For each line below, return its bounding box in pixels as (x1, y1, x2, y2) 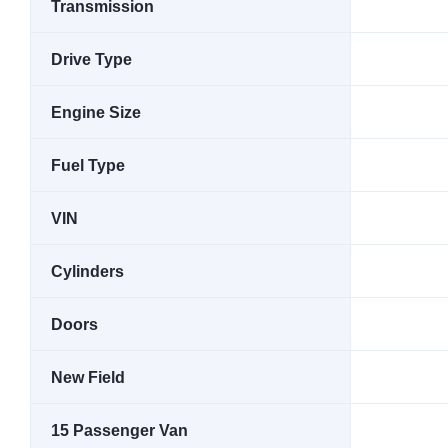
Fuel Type (51, 157, 125, 174)
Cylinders (51, 263, 124, 280)
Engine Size (51, 104, 141, 121)
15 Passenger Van (51, 422, 188, 439)
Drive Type (51, 51, 132, 68)
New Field (51, 369, 125, 386)
